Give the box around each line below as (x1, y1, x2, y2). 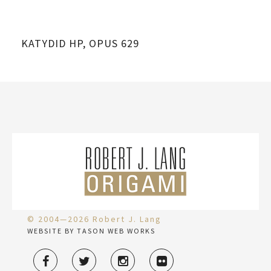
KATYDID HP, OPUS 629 (21, 36, 139, 50)
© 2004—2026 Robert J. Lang (27, 213, 162, 224)
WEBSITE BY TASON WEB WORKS (27, 226, 155, 235)
